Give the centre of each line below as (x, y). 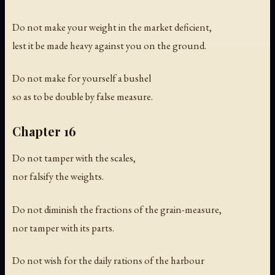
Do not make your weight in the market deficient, (112, 27)
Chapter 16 (44, 131)
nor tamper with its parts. (63, 227)
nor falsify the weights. (58, 176)
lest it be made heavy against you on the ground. (109, 46)
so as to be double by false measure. (83, 97)
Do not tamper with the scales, (74, 158)
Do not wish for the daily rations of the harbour (108, 260)
